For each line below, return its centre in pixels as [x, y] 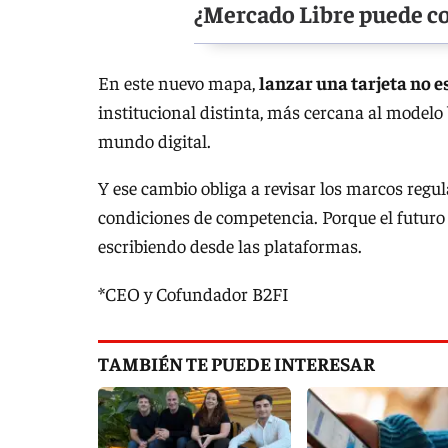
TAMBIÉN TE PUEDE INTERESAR [236, 362]
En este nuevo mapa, [178, 82]
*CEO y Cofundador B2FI [193, 293]
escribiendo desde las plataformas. [230, 246]
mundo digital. [154, 140]
